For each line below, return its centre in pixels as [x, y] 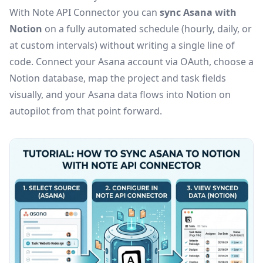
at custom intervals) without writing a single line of [122, 45]
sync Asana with [198, 12]
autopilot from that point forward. [86, 111]
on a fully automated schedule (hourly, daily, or [147, 29]
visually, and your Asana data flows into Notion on [120, 95]
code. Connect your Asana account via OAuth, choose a [131, 62]
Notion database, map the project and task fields [118, 78]
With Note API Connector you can [85, 12]
